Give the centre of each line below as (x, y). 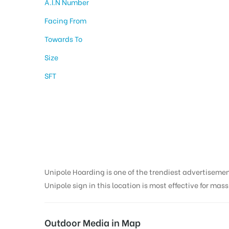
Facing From (65, 20)
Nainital (84, 143)
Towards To (63, 39)
